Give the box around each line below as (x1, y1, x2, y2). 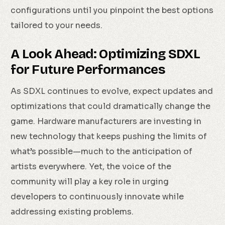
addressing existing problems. (11, 206, 134, 217)
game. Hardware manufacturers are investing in (11, 116, 202, 127)
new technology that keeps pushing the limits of (11, 131, 207, 142)
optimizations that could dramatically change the (11, 101, 211, 112)
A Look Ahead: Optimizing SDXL (11, 46, 200, 62)
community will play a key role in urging (11, 176, 169, 187)
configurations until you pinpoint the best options (11, 5, 214, 16)
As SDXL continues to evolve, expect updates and (11, 86, 213, 97)
